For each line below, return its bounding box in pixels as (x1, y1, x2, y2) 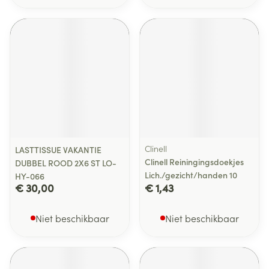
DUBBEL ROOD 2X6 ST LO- (15, 157, 116, 169)
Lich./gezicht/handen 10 (145, 169, 237, 181)
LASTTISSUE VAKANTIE (15, 144, 101, 156)
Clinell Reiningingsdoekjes (145, 156, 244, 168)
